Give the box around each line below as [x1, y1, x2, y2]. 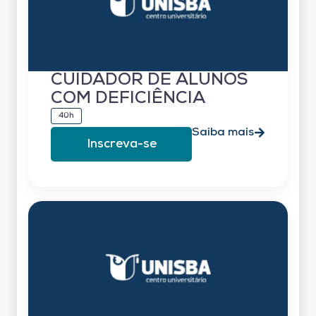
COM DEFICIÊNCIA [51, 90, 205, 107]
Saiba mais [192, 126, 254, 138]
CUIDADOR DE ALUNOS [51, 71, 248, 89]
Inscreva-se [86, 138, 157, 150]
